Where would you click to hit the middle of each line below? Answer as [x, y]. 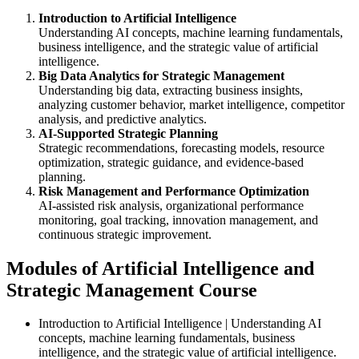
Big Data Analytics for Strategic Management [161, 75]
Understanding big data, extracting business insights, [171, 90]
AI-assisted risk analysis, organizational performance [171, 205]
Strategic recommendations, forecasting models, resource [182, 147]
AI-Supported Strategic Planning [128, 133]
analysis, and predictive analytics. [123, 119]
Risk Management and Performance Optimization [174, 191]
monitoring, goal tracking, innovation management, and [178, 220]
